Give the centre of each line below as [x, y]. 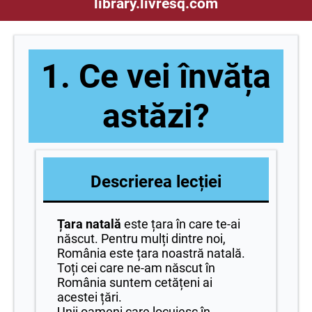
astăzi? [156, 116]
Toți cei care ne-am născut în [136, 268]
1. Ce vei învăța [156, 76]
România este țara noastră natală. [151, 253]
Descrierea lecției [156, 182]
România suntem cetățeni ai [135, 282]
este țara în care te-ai [181, 224]
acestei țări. [89, 297]
